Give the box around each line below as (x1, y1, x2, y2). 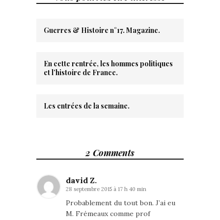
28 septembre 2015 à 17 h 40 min (66, 186, 146, 193)
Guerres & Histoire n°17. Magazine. (44, 26, 160, 35)
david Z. (66, 175, 97, 186)
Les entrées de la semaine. (44, 101, 130, 111)
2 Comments (85, 147, 135, 159)
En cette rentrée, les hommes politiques (44, 59, 173, 69)
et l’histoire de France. (44, 68, 118, 78)
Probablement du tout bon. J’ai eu (66, 198, 175, 208)
